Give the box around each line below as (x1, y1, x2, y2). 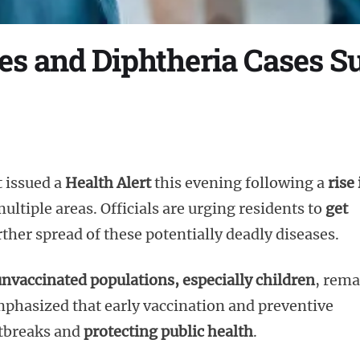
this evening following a (151, 173, 328, 192)
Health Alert (65, 173, 151, 192)
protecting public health (84, 322, 253, 342)
